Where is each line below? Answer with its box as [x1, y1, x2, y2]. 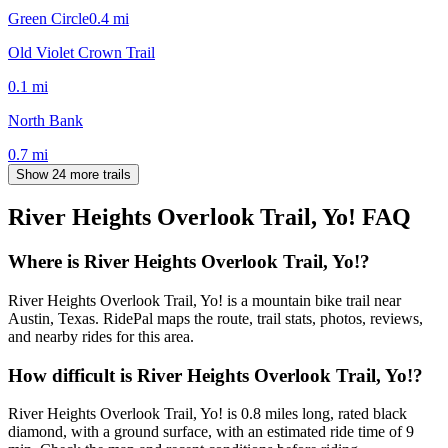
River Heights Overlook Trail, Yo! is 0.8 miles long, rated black [8, 405, 407, 423]
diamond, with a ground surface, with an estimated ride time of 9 [8, 423, 414, 441]
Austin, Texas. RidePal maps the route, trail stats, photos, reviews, [8, 310, 423, 328]
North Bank [8, 111, 83, 129]
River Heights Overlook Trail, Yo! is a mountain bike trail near [8, 292, 401, 310]
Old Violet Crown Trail [8, 43, 155, 61]
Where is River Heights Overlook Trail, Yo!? [8, 251, 370, 273]
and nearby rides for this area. [8, 328, 194, 346]
